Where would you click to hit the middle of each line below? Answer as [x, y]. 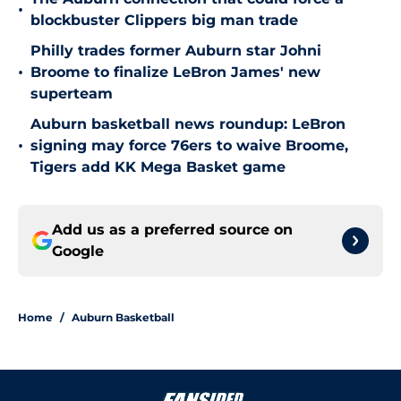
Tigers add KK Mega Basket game [158, 167]
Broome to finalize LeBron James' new [175, 73]
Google [78, 252]
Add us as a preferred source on [172, 230]
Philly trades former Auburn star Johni [176, 51]
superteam [72, 94]
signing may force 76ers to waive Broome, [189, 146]
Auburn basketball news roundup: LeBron [188, 124]
